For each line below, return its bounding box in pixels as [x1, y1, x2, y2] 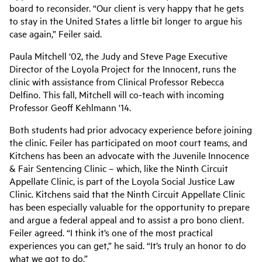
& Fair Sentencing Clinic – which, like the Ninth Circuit [9, 161, 228, 174]
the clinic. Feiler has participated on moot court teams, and [9, 136, 247, 149]
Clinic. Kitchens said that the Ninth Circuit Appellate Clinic [9, 187, 245, 200]
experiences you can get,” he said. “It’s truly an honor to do [9, 239, 246, 251]
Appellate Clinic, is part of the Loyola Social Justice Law [9, 174, 235, 187]
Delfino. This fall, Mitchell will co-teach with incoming [9, 88, 224, 101]
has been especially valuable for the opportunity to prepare [9, 200, 250, 213]
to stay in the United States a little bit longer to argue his [9, 14, 242, 27]
